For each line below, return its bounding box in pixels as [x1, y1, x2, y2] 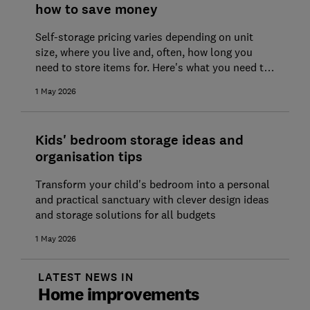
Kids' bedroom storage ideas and [35, 131, 244, 150]
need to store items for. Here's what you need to [35, 60, 270, 75]
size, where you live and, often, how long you [35, 45, 253, 60]
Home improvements [38, 283, 199, 305]
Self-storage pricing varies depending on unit [35, 30, 253, 44]
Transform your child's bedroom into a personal [35, 177, 270, 192]
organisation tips [35, 148, 143, 167]
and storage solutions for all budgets [35, 208, 216, 222]
